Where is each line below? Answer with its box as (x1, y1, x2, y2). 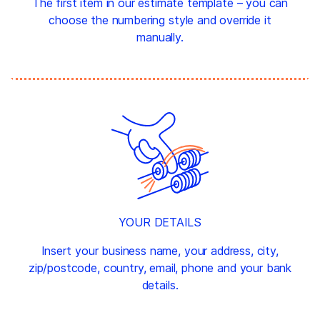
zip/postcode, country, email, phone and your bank (28, 261, 292, 276)
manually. (136, 30, 184, 45)
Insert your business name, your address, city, (41, 244, 279, 259)
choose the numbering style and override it (49, 13, 271, 28)
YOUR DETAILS (119, 215, 201, 230)
